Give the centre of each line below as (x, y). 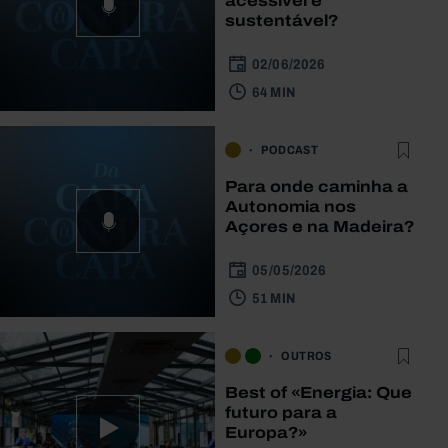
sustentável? (282, 20)
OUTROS (306, 355)
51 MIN (274, 298)
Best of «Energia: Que (319, 392)
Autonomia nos (291, 206)
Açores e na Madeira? (320, 226)
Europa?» (266, 432)
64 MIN (274, 92)
